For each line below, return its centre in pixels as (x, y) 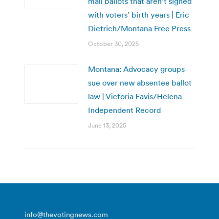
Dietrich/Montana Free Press (139, 28)
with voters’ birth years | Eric (139, 14)
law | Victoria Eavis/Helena (135, 96)
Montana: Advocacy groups (136, 69)
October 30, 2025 (113, 44)
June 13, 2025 (107, 125)
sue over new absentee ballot (140, 82)
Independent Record (124, 110)
